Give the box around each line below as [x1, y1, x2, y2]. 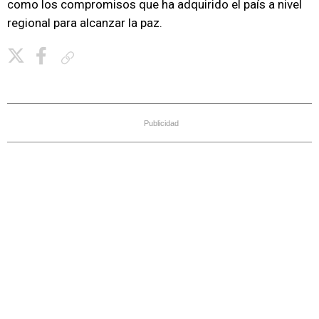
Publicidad [144, 119, 179, 127]
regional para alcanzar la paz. [7, 16, 162, 30]
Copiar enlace [80, 52, 131, 63]
